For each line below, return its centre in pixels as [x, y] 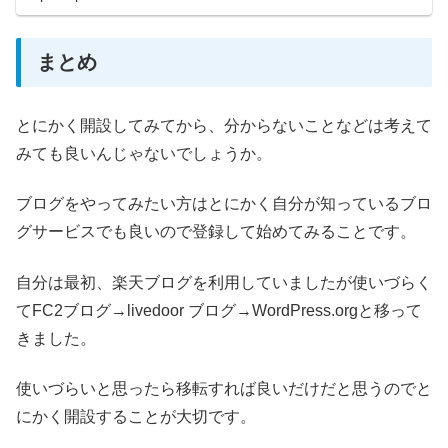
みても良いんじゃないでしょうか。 [144, 153]
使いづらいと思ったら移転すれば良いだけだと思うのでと [224, 388]
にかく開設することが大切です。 [136, 416]
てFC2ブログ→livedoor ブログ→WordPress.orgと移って [219, 310]
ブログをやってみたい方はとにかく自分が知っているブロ [224, 204]
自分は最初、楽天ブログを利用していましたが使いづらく [224, 282]
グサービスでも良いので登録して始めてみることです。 [216, 232]
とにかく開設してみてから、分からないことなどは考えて [224, 125]
